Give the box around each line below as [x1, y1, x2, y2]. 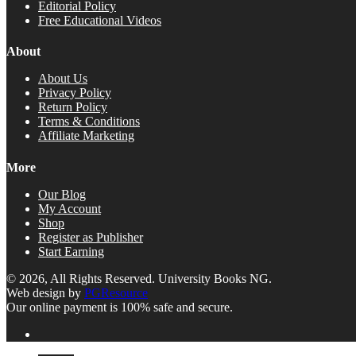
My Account [38, 201, 101, 215]
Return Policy [38, 100, 107, 114]
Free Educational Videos [38, 14, 161, 28]
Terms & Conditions [38, 114, 140, 129]
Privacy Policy [38, 86, 111, 100]
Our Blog [38, 187, 86, 201]
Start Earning [38, 244, 104, 258]
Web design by [6, 285, 84, 300]
